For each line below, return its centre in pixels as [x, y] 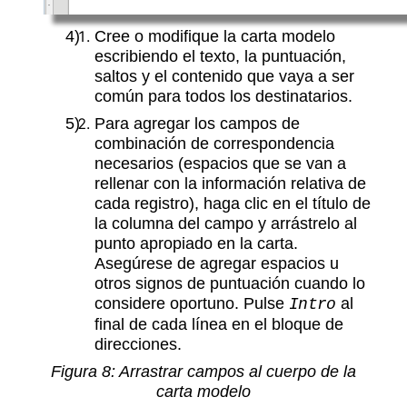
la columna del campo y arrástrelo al [226, 223]
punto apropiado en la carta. [196, 243]
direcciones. [138, 344]
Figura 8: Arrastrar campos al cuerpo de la [203, 372]
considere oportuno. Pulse [192, 303]
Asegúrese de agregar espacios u [217, 263]
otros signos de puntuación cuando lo [230, 283]
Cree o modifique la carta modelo [215, 36]
